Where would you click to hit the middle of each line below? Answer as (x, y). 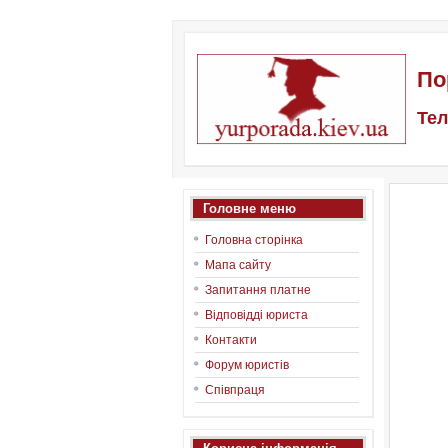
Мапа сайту (238, 265)
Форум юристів (247, 365)
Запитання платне (258, 290)
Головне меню (249, 208)
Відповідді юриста (256, 315)
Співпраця (235, 390)
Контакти (231, 340)
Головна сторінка (254, 240)
